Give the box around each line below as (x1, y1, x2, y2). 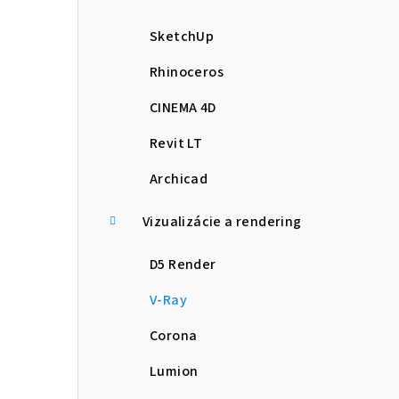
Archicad (150, 169, 208, 190)
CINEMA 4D (150, 98, 216, 118)
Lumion (150, 362, 199, 382)
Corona (150, 326, 198, 346)
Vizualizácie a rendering (142, 212, 302, 232)
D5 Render (150, 255, 216, 275)
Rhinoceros (150, 62, 224, 83)
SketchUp (150, 27, 215, 47)
